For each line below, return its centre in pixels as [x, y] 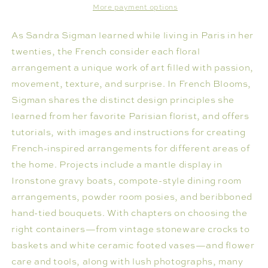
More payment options [135, 7]
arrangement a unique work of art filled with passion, [133, 68]
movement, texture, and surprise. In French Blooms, [132, 84]
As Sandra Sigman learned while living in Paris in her [133, 36]
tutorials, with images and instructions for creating [129, 133]
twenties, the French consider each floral [106, 52]
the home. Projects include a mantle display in [117, 165]
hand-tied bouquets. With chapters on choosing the [130, 213]
